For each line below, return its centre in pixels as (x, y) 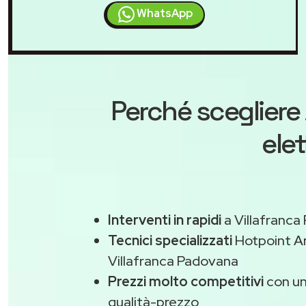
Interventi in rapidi (165, 220)
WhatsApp (163, 14)
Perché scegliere (208, 111)
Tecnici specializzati (170, 241)
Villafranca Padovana (173, 261)
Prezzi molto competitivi (186, 282)
